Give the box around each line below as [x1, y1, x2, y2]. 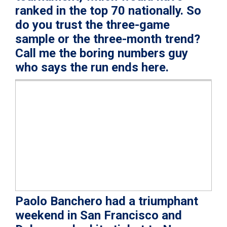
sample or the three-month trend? [15, 32, 200, 47]
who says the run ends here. [15, 60, 169, 75]
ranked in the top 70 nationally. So [15, 4, 201, 18]
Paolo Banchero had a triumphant [15, 194, 198, 209]
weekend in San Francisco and [15, 208, 182, 223]
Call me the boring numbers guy [15, 46, 188, 61]
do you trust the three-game [15, 18, 170, 32]
